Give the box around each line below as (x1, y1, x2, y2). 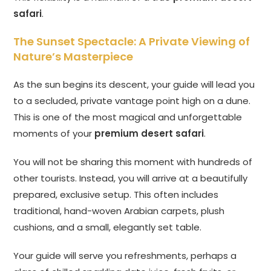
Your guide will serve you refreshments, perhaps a (13, 249, 237, 263)
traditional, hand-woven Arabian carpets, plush (13, 204, 225, 218)
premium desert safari (94, 127, 204, 140)
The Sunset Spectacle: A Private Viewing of (13, 34, 250, 50)
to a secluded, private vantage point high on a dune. (13, 94, 251, 108)
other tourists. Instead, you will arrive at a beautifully (13, 172, 248, 185)
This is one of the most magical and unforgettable (13, 111, 243, 124)
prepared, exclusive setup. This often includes (13, 188, 219, 201)
